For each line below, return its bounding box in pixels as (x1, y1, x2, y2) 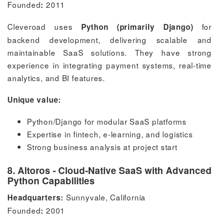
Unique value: (7, 94, 62, 105)
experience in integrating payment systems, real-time (7, 59, 212, 70)
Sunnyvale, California (64, 191, 146, 202)
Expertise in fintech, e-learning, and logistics (27, 128, 193, 139)
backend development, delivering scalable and (7, 34, 212, 45)
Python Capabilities (7, 174, 95, 187)
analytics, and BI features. (7, 72, 105, 83)
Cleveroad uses (7, 21, 81, 32)
